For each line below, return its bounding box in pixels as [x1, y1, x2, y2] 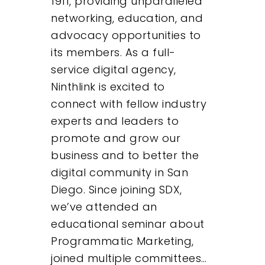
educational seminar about [51, 216, 205, 232]
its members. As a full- [51, 45, 176, 60]
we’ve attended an [51, 199, 157, 215]
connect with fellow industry [51, 96, 207, 112]
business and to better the [51, 148, 199, 163]
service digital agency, [51, 62, 176, 77]
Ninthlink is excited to [51, 79, 165, 95]
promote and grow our [51, 131, 181, 146]
